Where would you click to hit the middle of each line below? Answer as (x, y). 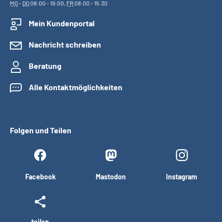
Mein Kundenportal (62, 23)
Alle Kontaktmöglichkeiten (76, 87)
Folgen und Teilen (41, 130)
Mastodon (111, 177)
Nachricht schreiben (65, 45)
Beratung (45, 66)
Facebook (40, 177)
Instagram (182, 177)
